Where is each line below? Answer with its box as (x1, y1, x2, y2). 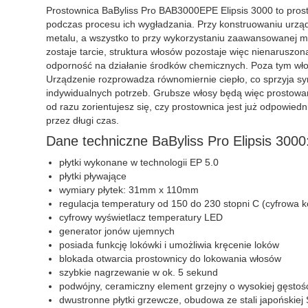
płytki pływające (59, 170, 129, 181)
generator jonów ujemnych (59, 225, 175, 236)
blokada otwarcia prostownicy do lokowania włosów (59, 253, 281, 264)
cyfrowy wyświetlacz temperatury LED (59, 212, 223, 223)
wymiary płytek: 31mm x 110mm (59, 184, 199, 195)
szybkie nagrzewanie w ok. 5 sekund (59, 267, 218, 278)
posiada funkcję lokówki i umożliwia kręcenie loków (59, 239, 279, 250)
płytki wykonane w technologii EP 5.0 (59, 157, 219, 168)
